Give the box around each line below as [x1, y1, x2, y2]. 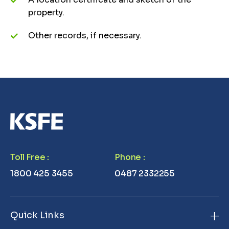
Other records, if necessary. [28, 30, 142, 41]
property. [28, 7, 64, 18]
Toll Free [10, 151, 45, 163]
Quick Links [10, 209, 64, 221]
